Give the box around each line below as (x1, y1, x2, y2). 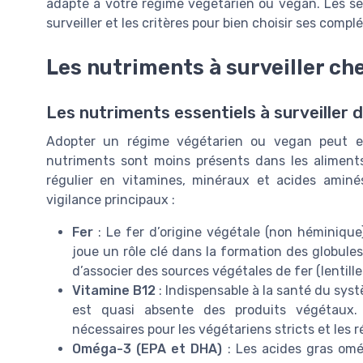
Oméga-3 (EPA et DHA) (72, 340, 223, 357)
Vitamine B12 (72, 282, 156, 298)
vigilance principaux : (46, 191, 175, 207)
